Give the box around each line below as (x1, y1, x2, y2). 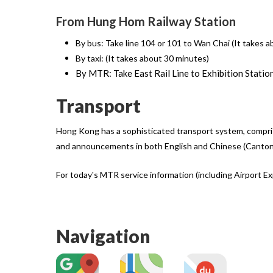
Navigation (56, 225, 151, 247)
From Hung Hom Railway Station (56, 13, 236, 29)
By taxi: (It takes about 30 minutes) (76, 52, 209, 63)
